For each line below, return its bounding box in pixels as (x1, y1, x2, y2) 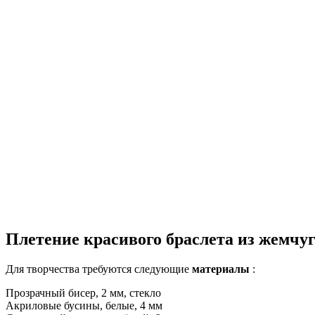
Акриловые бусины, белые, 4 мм (6, 299, 162, 311)
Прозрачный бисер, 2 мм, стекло (6, 286, 161, 299)
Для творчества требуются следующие (6, 262, 192, 275)
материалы (192, 262, 250, 275)
